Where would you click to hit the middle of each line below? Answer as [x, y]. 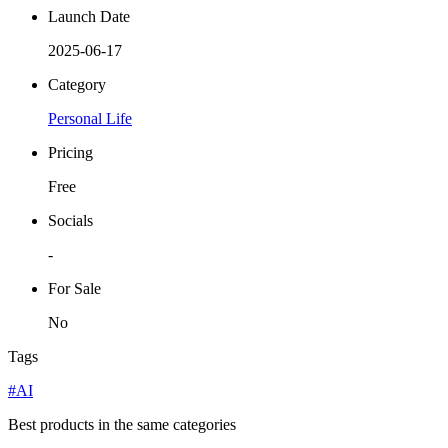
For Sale [74, 289]
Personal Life [90, 119]
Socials [70, 221]
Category [77, 85]
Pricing [70, 153]
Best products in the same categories [122, 425]
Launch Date [89, 17]
